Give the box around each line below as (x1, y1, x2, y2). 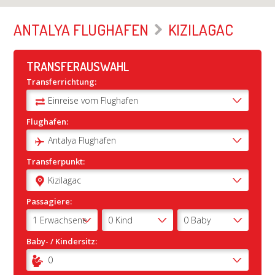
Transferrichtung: (26, 76, 96, 87)
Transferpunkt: (26, 156, 85, 167)
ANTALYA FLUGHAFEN (14, 20, 152, 39)
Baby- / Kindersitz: (26, 236, 97, 247)
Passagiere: (26, 196, 72, 207)
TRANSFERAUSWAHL (26, 58, 129, 74)
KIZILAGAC (165, 20, 234, 39)
